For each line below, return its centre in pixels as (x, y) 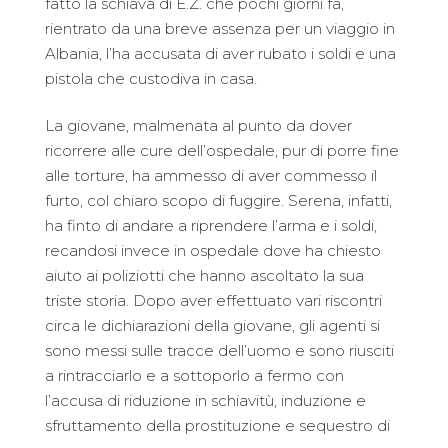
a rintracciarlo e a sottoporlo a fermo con (194, 375)
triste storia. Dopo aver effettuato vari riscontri (213, 300)
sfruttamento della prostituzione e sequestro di (217, 425)
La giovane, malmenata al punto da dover (198, 125)
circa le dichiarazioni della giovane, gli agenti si (212, 325)
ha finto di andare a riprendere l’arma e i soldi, (211, 225)
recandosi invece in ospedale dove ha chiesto (213, 250)
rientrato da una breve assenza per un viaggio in (220, 28)
